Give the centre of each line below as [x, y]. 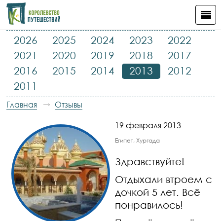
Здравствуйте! [150, 161]
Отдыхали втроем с [164, 179]
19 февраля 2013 [148, 125]
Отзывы [69, 105]
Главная [22, 105]
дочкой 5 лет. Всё [158, 192]
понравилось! [149, 205]
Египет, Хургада [138, 140]
